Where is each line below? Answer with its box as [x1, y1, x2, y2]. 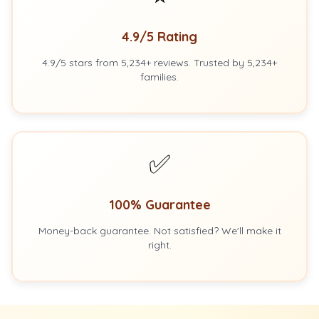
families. [140, 70, 179, 83]
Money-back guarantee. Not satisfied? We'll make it [38, 224, 281, 237]
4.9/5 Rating [122, 28, 197, 45]
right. [147, 239, 172, 251]
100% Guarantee [108, 197, 211, 213]
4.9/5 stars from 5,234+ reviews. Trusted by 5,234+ [42, 56, 277, 69]
